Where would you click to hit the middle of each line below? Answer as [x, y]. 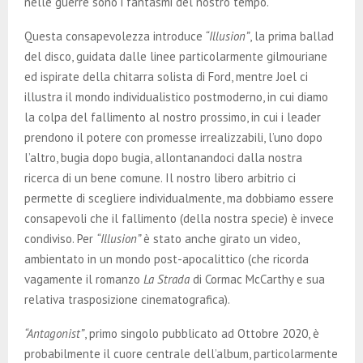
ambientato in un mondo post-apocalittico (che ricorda [167, 258]
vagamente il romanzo [84, 279]
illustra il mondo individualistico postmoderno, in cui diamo [176, 96]
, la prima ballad [292, 36]
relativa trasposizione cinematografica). [127, 299]
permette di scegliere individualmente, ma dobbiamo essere [179, 198]
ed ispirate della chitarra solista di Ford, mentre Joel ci [166, 76]
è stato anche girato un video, [221, 238]
